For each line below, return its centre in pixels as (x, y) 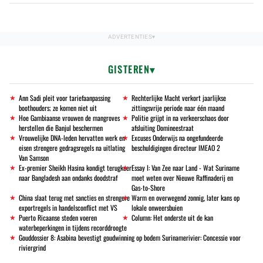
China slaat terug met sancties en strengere (74, 198)
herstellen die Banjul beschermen (61, 128)
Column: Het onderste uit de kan (172, 218)
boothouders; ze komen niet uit (58, 108)
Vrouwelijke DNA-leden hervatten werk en (72, 138)
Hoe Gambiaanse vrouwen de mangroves (69, 118)
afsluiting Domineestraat (163, 128)
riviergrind (32, 248)
